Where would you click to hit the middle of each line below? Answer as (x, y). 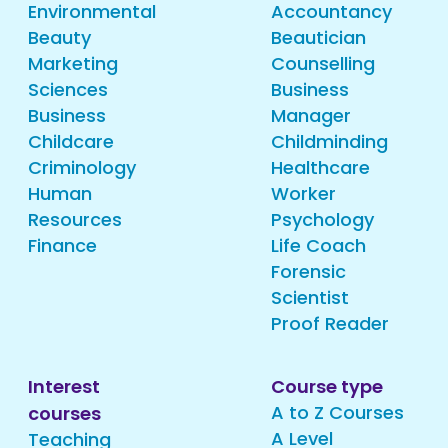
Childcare (71, 141)
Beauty (59, 37)
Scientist (310, 297)
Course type (327, 386)
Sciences (68, 89)
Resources (75, 219)
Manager (311, 115)
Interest (64, 386)
